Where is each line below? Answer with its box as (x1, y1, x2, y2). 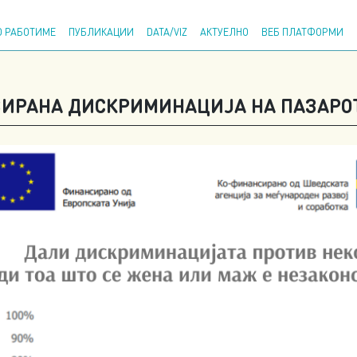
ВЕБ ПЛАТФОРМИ (261, 25, 343, 38)
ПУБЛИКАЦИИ (69, 25, 134, 38)
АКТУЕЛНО (200, 25, 249, 38)
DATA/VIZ (147, 25, 187, 38)
